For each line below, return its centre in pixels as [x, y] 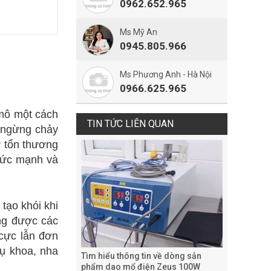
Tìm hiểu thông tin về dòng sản [141, 256]
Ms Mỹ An [139, 32]
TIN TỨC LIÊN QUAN [130, 124]
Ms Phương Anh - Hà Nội [166, 74]
